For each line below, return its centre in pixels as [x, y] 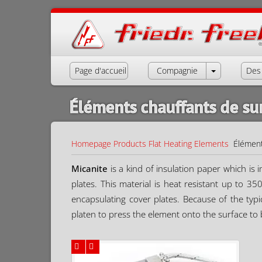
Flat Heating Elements [189, 144]
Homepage [91, 144]
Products [130, 144]
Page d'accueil [100, 70]
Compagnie [177, 70]
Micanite [89, 168]
